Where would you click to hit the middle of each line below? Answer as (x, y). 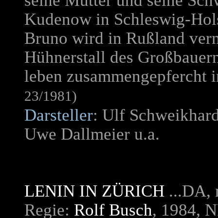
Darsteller (59, 115)
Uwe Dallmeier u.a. (92, 134)
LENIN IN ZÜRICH (94, 191)
